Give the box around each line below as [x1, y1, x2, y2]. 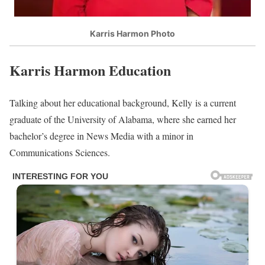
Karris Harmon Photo [90, 28, 175, 38]
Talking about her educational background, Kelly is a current [9, 96, 236, 109]
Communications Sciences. [9, 146, 110, 159]
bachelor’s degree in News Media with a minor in [9, 129, 193, 142]
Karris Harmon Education [9, 60, 171, 81]
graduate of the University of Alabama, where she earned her [9, 112, 236, 125]
